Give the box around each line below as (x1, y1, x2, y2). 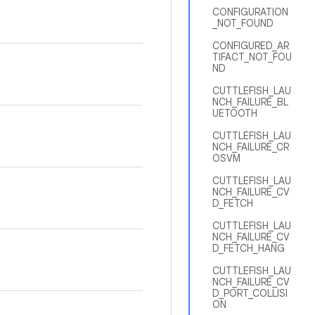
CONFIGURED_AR (212, 39, 289, 52)
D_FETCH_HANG (212, 242, 285, 255)
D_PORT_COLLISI (212, 287, 288, 300)
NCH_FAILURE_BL (212, 96, 288, 108)
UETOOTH (212, 107, 257, 120)
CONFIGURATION (212, 6, 288, 18)
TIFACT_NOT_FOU (212, 51, 292, 63)
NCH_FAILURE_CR (212, 141, 289, 153)
